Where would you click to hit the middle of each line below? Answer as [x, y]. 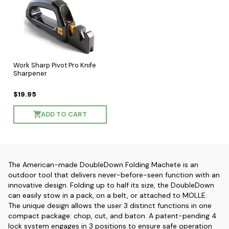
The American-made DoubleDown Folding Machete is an [103, 164]
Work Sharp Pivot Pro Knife [55, 65]
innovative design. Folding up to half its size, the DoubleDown [111, 185]
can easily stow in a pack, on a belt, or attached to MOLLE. [108, 195]
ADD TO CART [64, 114]
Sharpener [30, 73]
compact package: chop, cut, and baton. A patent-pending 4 [112, 215]
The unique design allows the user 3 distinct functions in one [110, 205]
